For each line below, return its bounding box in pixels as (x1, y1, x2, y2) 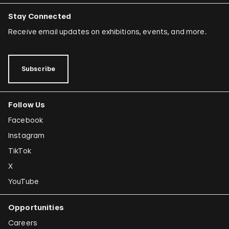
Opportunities (8, 203, 64, 212)
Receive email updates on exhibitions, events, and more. (8, 27, 207, 36)
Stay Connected (8, 12, 71, 21)
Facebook (8, 116, 43, 125)
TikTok (8, 146, 31, 155)
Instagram (8, 131, 45, 140)
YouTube (8, 177, 39, 186)
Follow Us (8, 100, 45, 109)
